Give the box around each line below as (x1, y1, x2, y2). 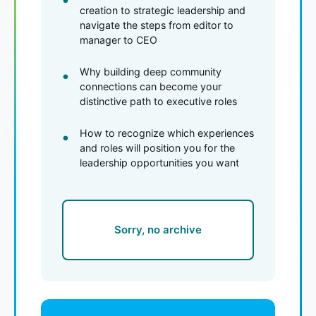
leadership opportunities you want (80, 156, 239, 169)
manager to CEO (80, 33, 157, 46)
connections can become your (80, 80, 221, 92)
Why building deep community (80, 65, 221, 78)
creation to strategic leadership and (80, 4, 245, 16)
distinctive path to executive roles (80, 95, 237, 107)
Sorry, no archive (114, 222, 202, 236)
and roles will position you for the (80, 141, 235, 154)
